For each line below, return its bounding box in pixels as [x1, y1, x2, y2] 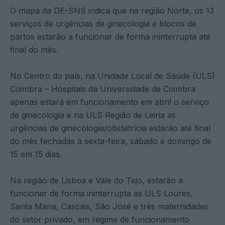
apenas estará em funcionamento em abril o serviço [10, 96, 209, 107]
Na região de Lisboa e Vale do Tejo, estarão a [10, 175, 183, 185]
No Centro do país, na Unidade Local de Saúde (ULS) [10, 70, 215, 81]
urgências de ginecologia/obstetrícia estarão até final [10, 123, 210, 133]
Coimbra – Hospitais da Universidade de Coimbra [10, 83, 195, 94]
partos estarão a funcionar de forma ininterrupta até [10, 31, 210, 42]
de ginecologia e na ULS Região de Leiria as [10, 109, 176, 120]
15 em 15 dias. [10, 149, 62, 159]
